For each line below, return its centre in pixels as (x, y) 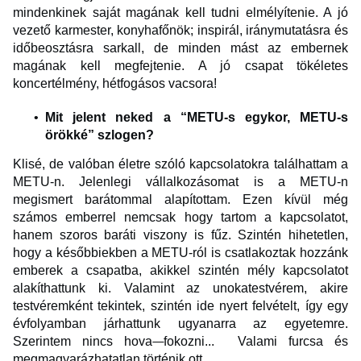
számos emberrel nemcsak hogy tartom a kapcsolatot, (180, 218)
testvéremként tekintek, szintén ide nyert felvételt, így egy (180, 306)
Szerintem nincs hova (83, 342)
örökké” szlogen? (101, 135)
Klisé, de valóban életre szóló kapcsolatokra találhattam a (180, 164)
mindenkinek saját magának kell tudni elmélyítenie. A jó (180, 13)
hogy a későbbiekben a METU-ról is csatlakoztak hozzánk (180, 253)
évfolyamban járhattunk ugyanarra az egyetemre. (180, 324)
